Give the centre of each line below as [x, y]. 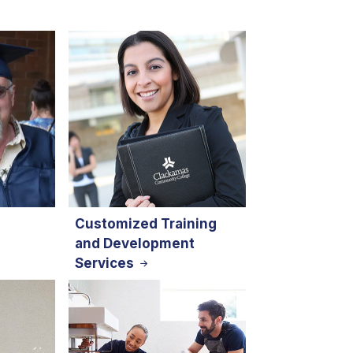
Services [106, 263]
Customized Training [146, 223]
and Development [135, 243]
